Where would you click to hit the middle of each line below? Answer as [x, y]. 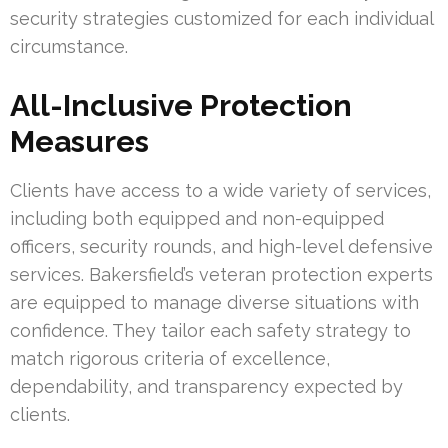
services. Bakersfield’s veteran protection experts [221, 274]
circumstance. [69, 46]
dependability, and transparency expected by [206, 386]
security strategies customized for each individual [221, 18]
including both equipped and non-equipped [197, 218]
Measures [79, 141]
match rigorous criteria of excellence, [170, 358]
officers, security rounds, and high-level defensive [221, 246]
